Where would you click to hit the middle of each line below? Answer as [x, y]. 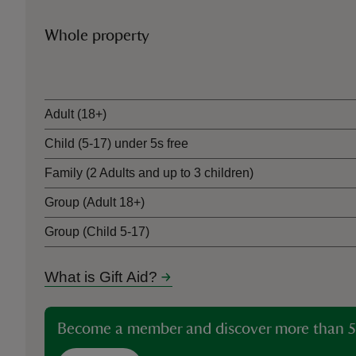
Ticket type [75, 69]
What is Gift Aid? [101, 277]
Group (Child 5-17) [97, 232]
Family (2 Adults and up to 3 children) [149, 173]
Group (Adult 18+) [95, 203]
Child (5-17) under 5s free [116, 144]
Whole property [97, 36]
